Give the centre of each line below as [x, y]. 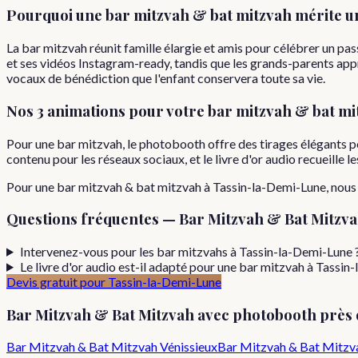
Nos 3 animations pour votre [107, 110]
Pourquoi [41, 15]
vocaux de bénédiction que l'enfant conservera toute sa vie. [166, 78]
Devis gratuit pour [57, 281]
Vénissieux [189, 347]
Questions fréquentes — [93, 219]
